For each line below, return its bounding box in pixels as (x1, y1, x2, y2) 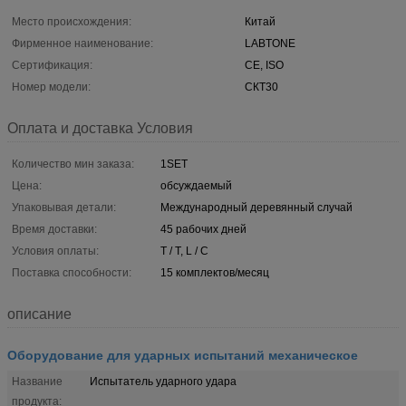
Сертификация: (12, 58, 92, 72)
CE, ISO (245, 58, 284, 72)
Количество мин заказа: (12, 157, 134, 170)
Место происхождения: (12, 14, 131, 28)
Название (12, 374, 63, 388)
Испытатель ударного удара (90, 374, 237, 388)
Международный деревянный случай (160, 200, 353, 214)
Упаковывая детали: (12, 200, 116, 214)
